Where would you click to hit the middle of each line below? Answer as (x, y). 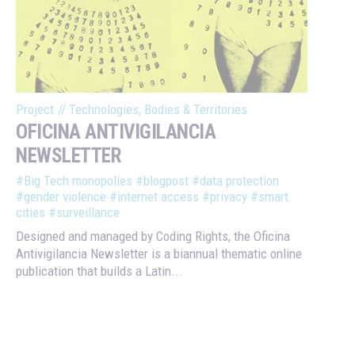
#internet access (154, 196)
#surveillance (84, 212)
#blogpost (162, 180)
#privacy (225, 196)
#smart (269, 196)
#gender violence (61, 196)
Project (35, 109)
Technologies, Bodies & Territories (158, 109)
